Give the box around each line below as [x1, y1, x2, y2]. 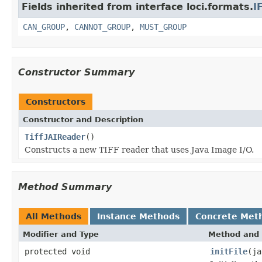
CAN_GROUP [23, 22, 65, 32]
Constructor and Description [23, 115, 143, 124]
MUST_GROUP [140, 22, 187, 32]
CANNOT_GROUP [74, 22, 130, 32]
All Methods [26, 211, 81, 221]
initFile [210, 246, 247, 256]
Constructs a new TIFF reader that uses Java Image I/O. [25, 144, 254, 154]
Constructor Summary [18, 66, 135, 78]
